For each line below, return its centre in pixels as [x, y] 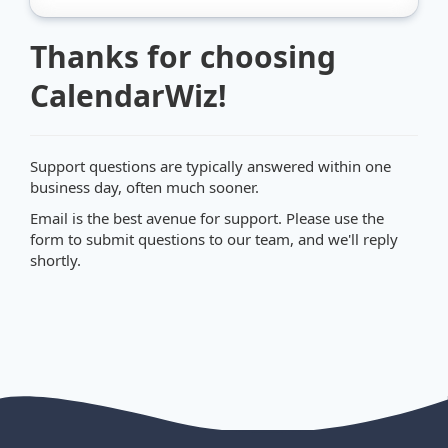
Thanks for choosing [183, 56]
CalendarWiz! [128, 95]
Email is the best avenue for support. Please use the [207, 218]
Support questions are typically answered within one [210, 166]
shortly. [55, 260]
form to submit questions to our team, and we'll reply [214, 239]
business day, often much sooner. [144, 187]
